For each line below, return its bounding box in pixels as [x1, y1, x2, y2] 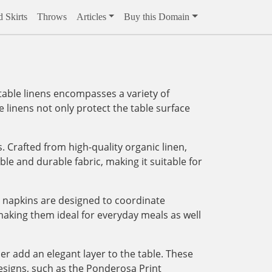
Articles [76, 12, 106, 22]
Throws [36, 12, 67, 22]
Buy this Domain [124, 12, 190, 22]
